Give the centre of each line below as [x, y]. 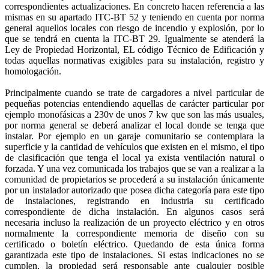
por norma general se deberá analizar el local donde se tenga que [134, 125]
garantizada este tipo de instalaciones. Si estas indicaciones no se [134, 255]
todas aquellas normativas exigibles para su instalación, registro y [134, 60]
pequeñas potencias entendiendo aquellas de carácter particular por [134, 103]
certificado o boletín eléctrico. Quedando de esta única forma [134, 244]
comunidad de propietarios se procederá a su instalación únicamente [134, 179]
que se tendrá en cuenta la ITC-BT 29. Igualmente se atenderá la [134, 38]
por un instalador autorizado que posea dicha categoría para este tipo [134, 190]
